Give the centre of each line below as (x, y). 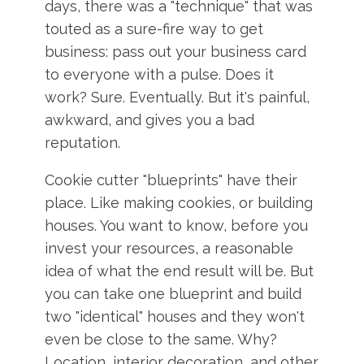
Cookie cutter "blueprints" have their (171, 180)
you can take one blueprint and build (173, 294)
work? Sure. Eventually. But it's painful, (178, 97)
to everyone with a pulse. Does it (160, 74)
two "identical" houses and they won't (175, 316)
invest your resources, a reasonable (169, 248)
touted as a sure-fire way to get (154, 29)
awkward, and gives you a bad (150, 120)
